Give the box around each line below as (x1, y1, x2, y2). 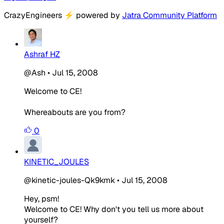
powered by (74, 9, 122, 20)
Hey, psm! (24, 193, 59, 204)
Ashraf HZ (24, 48, 60, 59)
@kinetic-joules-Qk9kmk (24, 174, 115, 185)
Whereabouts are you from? (24, 106, 125, 117)
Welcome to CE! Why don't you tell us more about (24, 203, 203, 214)
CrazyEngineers (4, 9, 64, 20)
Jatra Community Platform (122, 9, 217, 20)
